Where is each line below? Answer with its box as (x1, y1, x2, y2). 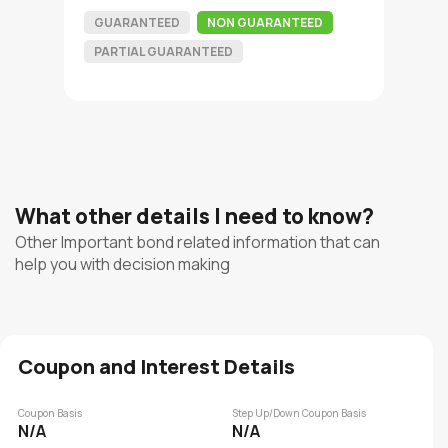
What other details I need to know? (15, 202, 374, 230)
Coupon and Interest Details (18, 353, 295, 380)
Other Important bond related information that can (15, 231, 380, 253)
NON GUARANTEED (207, 14, 323, 31)
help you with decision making (15, 253, 230, 275)
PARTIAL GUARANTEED (94, 43, 233, 60)
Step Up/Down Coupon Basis (231, 406, 366, 420)
